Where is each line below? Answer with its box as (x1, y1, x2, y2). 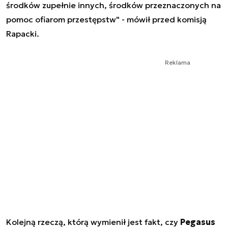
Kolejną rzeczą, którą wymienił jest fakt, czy (6, 216, 180, 227)
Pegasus (180, 216, 215, 227)
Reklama (165, 58, 190, 66)
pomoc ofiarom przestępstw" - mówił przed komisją (6, 14, 207, 24)
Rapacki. (6, 28, 39, 39)
